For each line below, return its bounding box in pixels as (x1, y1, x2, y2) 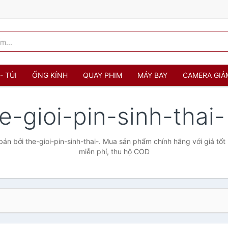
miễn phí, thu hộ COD (78, 147, 150, 156)
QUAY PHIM (83, 71, 122, 79)
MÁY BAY (137, 71, 167, 79)
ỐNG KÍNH (32, 71, 68, 79)
